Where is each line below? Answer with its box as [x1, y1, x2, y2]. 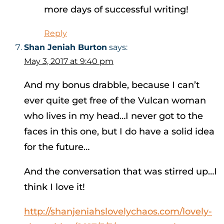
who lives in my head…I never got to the [24, 110, 203, 122]
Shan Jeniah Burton [24, 42, 107, 52]
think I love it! [24, 181, 85, 193]
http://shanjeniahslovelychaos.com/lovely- [24, 206, 212, 217]
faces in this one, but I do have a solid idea [24, 126, 214, 137]
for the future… [24, 141, 89, 153]
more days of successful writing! [44, 4, 188, 15]
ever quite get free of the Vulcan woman [24, 95, 206, 106]
